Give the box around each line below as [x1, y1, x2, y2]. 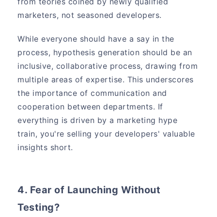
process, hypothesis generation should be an [17, 47, 192, 57]
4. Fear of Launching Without [17, 184, 161, 196]
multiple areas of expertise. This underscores [17, 74, 194, 84]
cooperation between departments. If [17, 101, 163, 111]
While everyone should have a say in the [17, 33, 174, 44]
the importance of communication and [17, 88, 167, 98]
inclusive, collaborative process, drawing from [17, 61, 198, 71]
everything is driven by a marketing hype [17, 115, 178, 125]
